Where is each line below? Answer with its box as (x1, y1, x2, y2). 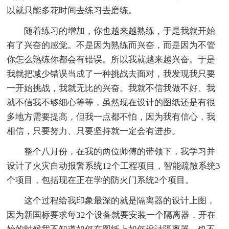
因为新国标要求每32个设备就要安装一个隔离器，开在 (7, 210, 216, 220)
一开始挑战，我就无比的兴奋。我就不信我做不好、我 (7, 83, 216, 94)
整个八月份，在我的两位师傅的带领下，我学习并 (24, 147, 216, 157)
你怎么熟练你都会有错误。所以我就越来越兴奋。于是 (7, 55, 216, 65)
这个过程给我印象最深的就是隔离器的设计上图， (24, 196, 216, 206)
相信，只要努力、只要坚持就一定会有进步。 (7, 126, 181, 136)
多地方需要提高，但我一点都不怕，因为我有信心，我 (7, 112, 216, 122)
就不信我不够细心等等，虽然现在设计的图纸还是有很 (7, 98, 216, 108)
